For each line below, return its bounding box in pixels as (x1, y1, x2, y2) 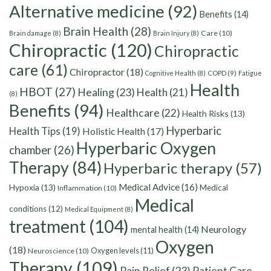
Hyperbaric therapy (103, 159, 232, 177)
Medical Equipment (65, 205, 123, 214)
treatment (9, 216, 86, 237)
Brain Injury (153, 29, 189, 38)
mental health (131, 224, 183, 235)
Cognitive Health (145, 69, 196, 77)
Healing (77, 85, 114, 99)
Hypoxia (9, 182, 39, 193)
